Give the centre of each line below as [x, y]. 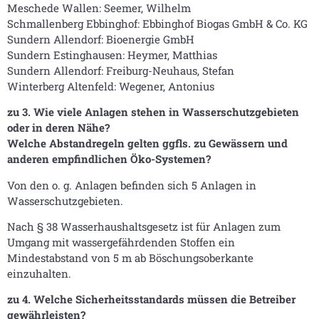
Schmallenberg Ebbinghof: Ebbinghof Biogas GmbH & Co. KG [157, 23]
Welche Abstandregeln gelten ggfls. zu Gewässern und [147, 143]
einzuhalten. [39, 274]
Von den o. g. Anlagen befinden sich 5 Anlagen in [132, 185]
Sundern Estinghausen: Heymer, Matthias [112, 54]
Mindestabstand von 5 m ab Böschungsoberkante [130, 258]
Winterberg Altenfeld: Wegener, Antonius [111, 86]
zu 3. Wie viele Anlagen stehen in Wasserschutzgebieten [153, 112]
